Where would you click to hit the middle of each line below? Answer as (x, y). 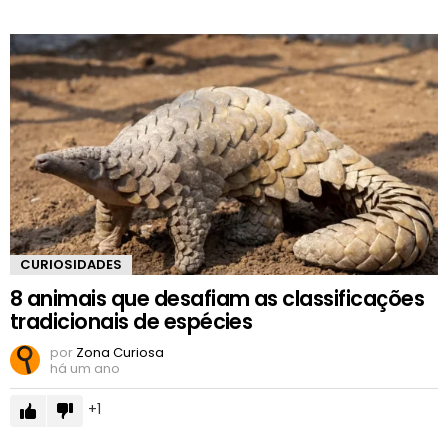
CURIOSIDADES (71, 265)
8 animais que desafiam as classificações (217, 299)
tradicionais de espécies (131, 322)
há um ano (85, 369)
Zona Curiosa (120, 353)
